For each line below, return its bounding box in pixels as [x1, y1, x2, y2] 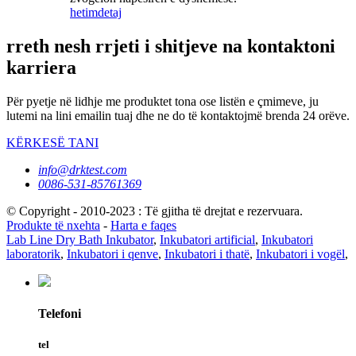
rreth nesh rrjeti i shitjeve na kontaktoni [6, 35, 335, 56]
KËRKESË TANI [6, 135, 99, 149]
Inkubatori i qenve [67, 246, 158, 261]
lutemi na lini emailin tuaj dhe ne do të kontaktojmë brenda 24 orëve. [6, 108, 350, 122]
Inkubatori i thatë [164, 246, 250, 261]
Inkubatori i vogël [256, 246, 345, 261]
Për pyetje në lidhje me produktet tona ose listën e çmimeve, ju [6, 94, 319, 108]
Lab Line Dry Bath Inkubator [6, 232, 153, 246]
